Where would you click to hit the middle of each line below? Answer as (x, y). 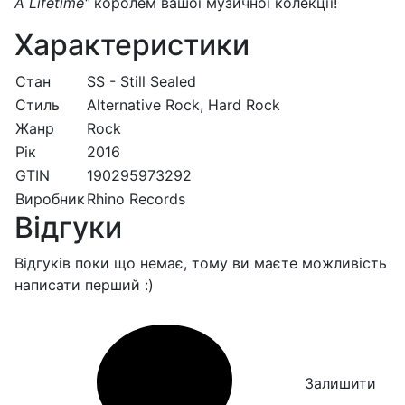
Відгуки (68, 228)
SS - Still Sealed (141, 82)
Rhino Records (136, 199)
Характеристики (132, 45)
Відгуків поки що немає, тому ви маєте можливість (201, 264)
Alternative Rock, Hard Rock (184, 105)
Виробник (50, 199)
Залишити (340, 383)
